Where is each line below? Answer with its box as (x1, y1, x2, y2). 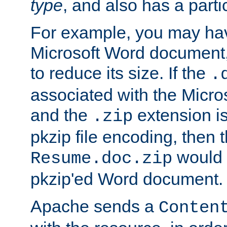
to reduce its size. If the (30, 63, 210, 83)
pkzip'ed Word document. (30, 169, 223, 189)
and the (30, 105, 92, 125)
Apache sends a (30, 197, 159, 216)
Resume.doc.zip (30, 149, 172, 169)
